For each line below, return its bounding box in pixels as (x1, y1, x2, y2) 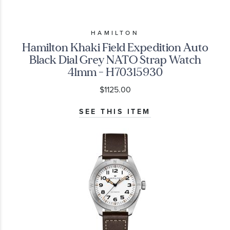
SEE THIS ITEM (79, 106, 151, 117)
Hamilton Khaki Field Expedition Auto (22, 40, 208, 55)
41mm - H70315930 (67, 64, 163, 80)
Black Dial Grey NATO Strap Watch (29, 52, 201, 67)
